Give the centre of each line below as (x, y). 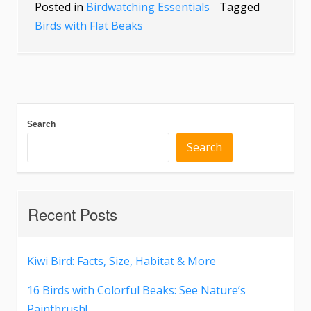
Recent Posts (73, 214)
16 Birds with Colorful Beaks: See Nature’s (136, 291)
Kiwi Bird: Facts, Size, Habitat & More (121, 261)
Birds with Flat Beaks (89, 26)
